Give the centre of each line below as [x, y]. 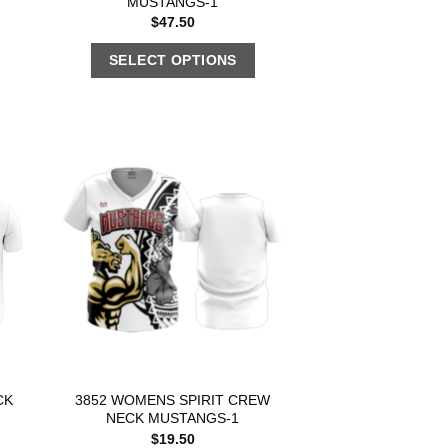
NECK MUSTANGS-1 [173, 418]
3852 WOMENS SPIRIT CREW [173, 400]
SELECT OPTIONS [172, 60]
